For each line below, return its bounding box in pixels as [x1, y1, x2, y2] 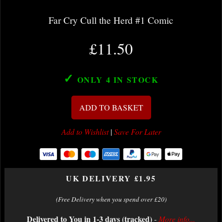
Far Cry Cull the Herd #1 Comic [49, 14, 173, 27]
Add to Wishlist [61, 126, 109, 137]
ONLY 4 [77, 74, 111, 86]
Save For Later [113, 126, 161, 137]
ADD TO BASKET [79, 102, 143, 113]
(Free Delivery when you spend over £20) [55, 195, 166, 204]
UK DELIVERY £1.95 [66, 172, 156, 184]
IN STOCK [111, 74, 159, 86]
